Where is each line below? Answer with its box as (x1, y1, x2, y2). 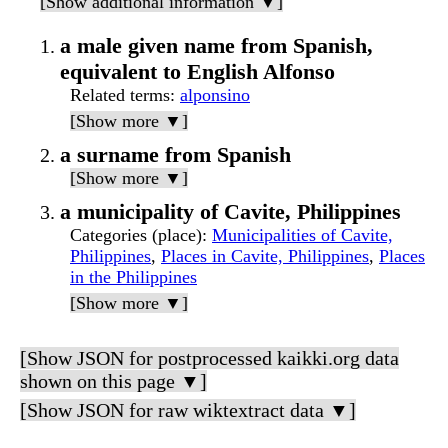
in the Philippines (70, 267, 197, 288)
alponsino (180, 85, 250, 106)
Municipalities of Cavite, (212, 225, 393, 246)
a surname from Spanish (60, 142, 291, 168)
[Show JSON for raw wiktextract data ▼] (20, 399, 356, 422)
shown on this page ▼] (20, 370, 207, 393)
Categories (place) (70, 225, 202, 246)
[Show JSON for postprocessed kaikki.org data (20, 347, 399, 370)
